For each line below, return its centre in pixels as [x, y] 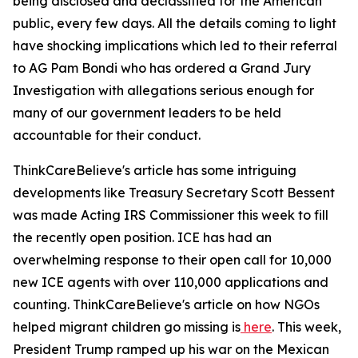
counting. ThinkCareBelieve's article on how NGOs [166, 304]
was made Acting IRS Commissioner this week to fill [171, 215]
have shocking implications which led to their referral [175, 46]
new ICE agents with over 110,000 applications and [171, 282]
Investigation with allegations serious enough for [163, 90]
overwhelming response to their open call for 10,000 [172, 260]
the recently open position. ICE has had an [142, 237]
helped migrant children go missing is [127, 327]
